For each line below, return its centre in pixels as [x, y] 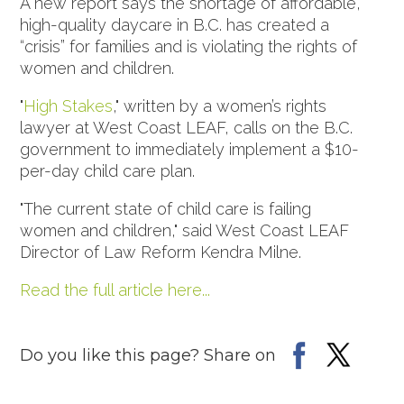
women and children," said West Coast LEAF [185, 231]
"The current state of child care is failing [166, 209]
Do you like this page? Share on [148, 356]
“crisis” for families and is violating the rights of [189, 47]
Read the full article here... [115, 290]
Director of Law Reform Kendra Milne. [161, 252]
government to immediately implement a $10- [190, 150]
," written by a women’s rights [220, 106]
